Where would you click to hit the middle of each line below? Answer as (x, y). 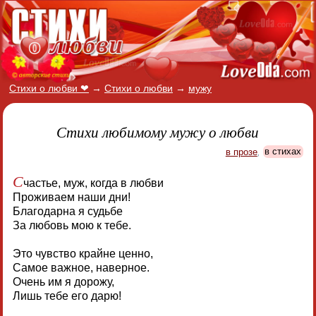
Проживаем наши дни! (71, 197)
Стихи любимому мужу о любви (158, 132)
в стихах (283, 152)
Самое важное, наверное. (81, 267)
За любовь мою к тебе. (72, 225)
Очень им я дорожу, (63, 281)
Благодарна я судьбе (67, 211)
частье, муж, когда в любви (93, 183)
